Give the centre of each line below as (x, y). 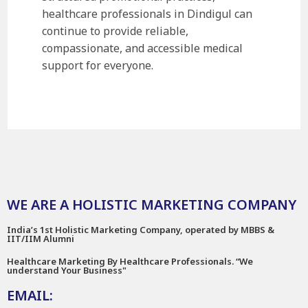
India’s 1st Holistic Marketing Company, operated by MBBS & (141, 229)
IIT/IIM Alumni (41, 238)
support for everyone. (98, 65)
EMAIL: (30, 295)
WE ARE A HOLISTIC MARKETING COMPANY (152, 204)
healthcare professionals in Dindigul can (147, 13)
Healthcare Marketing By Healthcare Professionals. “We (130, 261)
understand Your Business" (67, 270)
